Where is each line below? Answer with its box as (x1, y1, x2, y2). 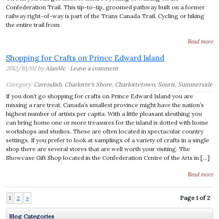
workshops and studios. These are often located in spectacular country (6, 128, 203, 135)
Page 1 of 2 (180, 194, 210, 201)
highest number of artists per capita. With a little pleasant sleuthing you (6, 110, 202, 117)
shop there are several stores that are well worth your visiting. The (6, 145, 190, 153)
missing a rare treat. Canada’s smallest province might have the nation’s (6, 101, 204, 109)
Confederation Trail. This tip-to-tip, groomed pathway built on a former (6, 3, 205, 11)
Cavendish (34, 81, 62, 88)
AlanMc (45, 65, 66, 72)
